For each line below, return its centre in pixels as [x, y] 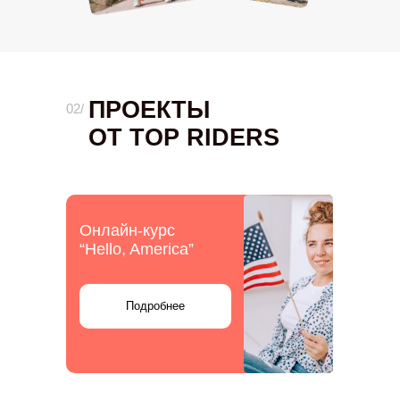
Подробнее [155, 306]
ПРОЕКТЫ [149, 110]
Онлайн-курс [127, 230]
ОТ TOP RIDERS [184, 137]
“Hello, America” [137, 249]
